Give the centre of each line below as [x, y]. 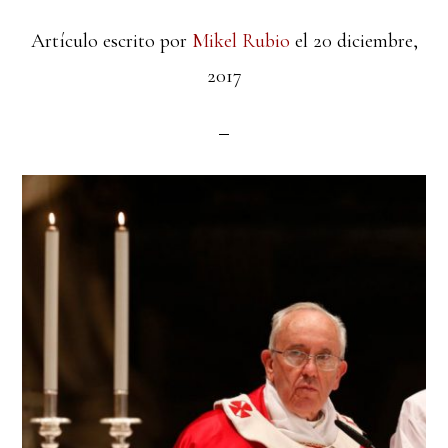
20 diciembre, [365, 41]
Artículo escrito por [111, 41]
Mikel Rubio [240, 41]
